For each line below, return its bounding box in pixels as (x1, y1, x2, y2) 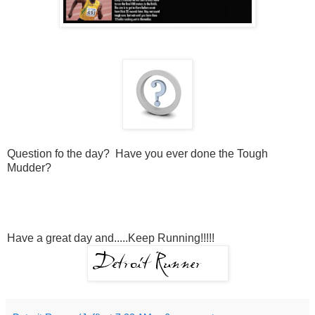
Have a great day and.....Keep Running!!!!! (7, 232, 214, 245)
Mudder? (7, 162, 51, 174)
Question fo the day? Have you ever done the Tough (7, 148, 268, 160)
